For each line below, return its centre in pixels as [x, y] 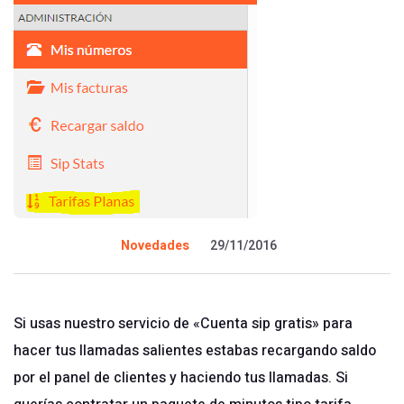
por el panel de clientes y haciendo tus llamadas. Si [181, 378]
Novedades [155, 246]
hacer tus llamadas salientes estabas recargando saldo [195, 351]
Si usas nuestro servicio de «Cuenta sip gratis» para [183, 324]
